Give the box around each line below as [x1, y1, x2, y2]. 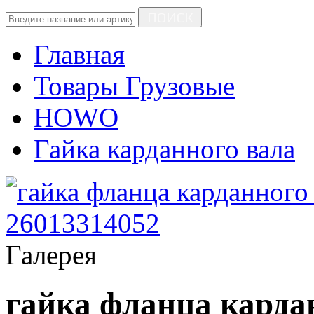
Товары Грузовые [34, 71, 235, 101]
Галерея [6, 240, 97, 270]
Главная [34, 39, 125, 69]
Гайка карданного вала [34, 134, 295, 164]
